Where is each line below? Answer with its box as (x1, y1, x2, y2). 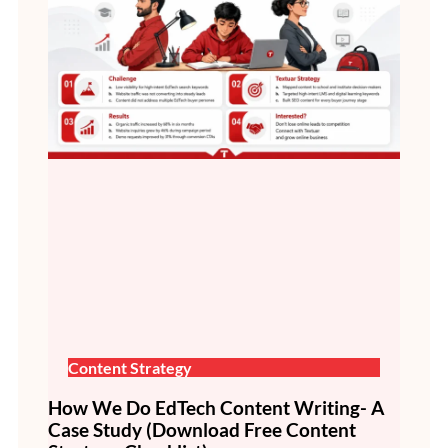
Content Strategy (68, 358, 192, 378)
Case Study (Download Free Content (48, 419, 356, 442)
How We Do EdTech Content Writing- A (48, 397, 384, 420)
